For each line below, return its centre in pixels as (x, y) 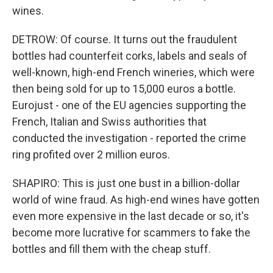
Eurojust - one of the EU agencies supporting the (129, 105)
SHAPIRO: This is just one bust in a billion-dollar (126, 183)
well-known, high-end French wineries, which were (133, 72)
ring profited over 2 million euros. (91, 154)
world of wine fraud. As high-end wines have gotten (136, 200)
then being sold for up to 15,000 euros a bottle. (124, 89)
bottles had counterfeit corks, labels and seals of (130, 56)
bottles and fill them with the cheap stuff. (112, 249)
